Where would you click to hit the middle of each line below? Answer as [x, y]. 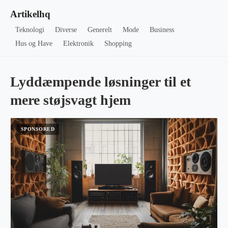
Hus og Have [34, 44]
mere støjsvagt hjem [70, 100]
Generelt [99, 30]
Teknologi [30, 30]
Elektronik [79, 44]
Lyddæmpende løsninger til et [101, 82]
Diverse [66, 30]
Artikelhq [30, 14]
